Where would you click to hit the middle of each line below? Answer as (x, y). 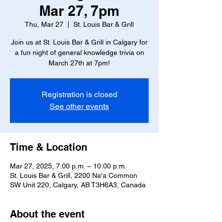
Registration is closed (79, 94)
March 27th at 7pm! (79, 63)
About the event (47, 214)
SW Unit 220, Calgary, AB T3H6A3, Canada (78, 185)
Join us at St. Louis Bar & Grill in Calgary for (79, 42)
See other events (79, 106)
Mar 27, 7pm (79, 11)
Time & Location (49, 147)
